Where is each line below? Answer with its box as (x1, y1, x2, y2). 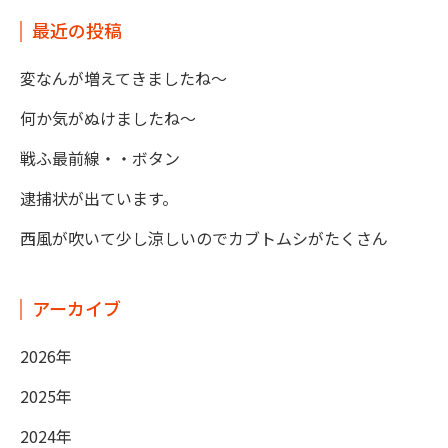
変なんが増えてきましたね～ (20, 66, 227, 90)
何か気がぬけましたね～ (20, 106, 196, 130)
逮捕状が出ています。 (20, 186, 178, 210)
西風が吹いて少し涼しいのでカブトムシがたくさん (20, 226, 388, 250)
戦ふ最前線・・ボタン (20, 146, 180, 170)
